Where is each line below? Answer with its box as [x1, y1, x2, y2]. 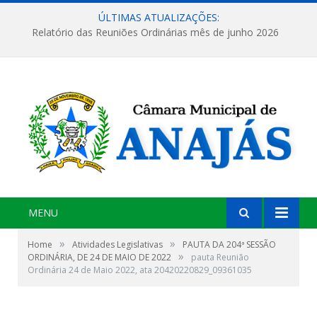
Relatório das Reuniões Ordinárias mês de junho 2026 [31, 25, 279, 40]
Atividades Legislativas [72, 238, 163, 251]
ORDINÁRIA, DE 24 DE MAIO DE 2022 [28, 251, 171, 264]
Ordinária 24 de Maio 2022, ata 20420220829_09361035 [28, 264, 252, 277]
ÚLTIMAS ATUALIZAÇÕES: [98, 11, 219, 24]
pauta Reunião [191, 251, 249, 264]
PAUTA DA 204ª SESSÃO [183, 238, 276, 251]
